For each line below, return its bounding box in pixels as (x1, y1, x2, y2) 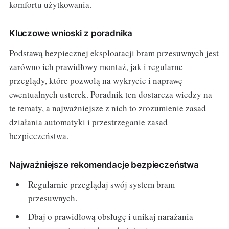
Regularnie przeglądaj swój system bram (28, 178, 175, 191)
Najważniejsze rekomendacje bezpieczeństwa (9, 159, 199, 170)
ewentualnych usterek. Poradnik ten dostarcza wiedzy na (9, 88, 212, 101)
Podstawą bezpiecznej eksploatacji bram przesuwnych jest (9, 47, 219, 59)
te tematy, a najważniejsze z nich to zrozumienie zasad (9, 102, 206, 114)
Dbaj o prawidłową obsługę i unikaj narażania (28, 210, 194, 222)
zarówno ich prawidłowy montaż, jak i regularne (9, 61, 183, 73)
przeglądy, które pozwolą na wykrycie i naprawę (9, 75, 182, 87)
